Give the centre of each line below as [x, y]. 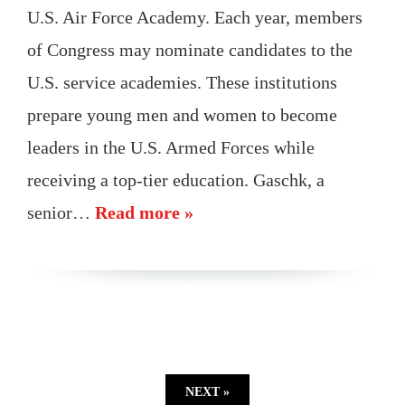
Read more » [144, 212]
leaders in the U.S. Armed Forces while [171, 147]
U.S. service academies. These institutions [182, 82]
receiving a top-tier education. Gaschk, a [176, 179]
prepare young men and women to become [182, 114]
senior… [61, 212]
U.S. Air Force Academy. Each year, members [195, 17]
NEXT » [207, 391]
